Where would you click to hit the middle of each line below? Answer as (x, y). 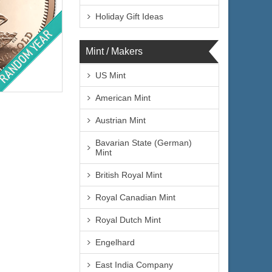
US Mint (110, 75)
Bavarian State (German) (144, 143)
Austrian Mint (121, 120)
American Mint (123, 98)
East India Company (134, 265)
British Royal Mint (129, 175)
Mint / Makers (114, 51)
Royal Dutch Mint (128, 220)
